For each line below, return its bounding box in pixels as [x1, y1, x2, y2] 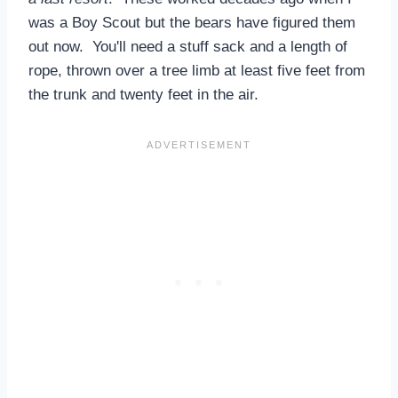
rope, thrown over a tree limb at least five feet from [28, 61, 365, 79]
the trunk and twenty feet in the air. [28, 85, 259, 103]
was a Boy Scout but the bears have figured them [28, 13, 355, 31]
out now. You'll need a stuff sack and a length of [28, 37, 347, 55]
